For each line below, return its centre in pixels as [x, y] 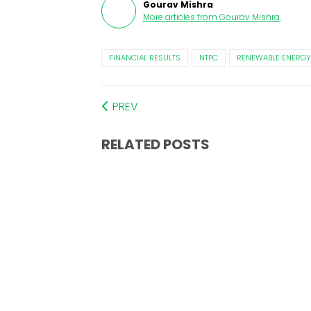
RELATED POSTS [155, 144]
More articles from [180, 17]
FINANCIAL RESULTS [144, 58]
